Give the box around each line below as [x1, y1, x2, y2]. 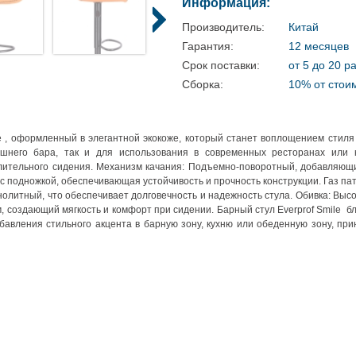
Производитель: [182, 21, 265, 33]
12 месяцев [288, 40, 349, 52]
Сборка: [182, 78, 223, 91]
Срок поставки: [182, 59, 260, 72]
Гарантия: [182, 40, 234, 52]
